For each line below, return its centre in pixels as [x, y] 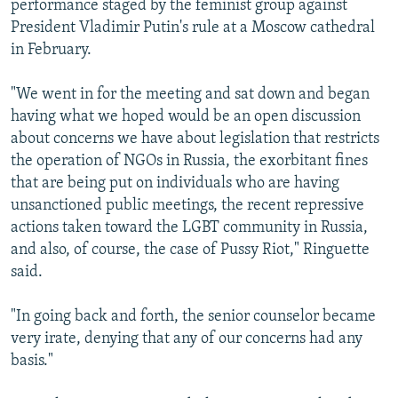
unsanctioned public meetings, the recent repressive [187, 206]
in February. [51, 51]
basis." [32, 362]
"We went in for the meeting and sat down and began [190, 95]
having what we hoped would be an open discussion [186, 117]
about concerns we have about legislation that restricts [195, 139]
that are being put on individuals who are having [175, 184]
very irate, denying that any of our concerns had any [187, 339]
